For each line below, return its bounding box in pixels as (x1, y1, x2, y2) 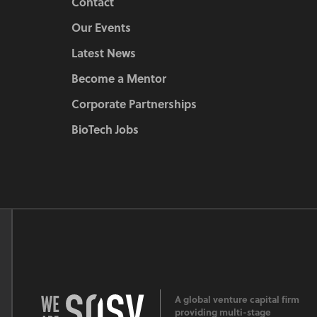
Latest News (71, 45, 136, 62)
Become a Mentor (71, 70, 166, 87)
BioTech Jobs (71, 121, 139, 138)
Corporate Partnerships (71, 96, 197, 113)
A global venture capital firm (175, 292, 299, 306)
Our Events (71, 19, 131, 36)
